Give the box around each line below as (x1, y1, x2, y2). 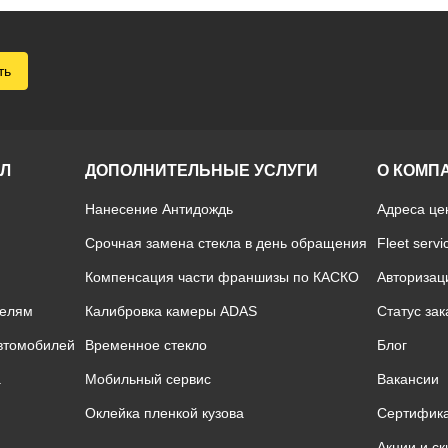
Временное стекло (84, 337, 207, 353)
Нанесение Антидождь (84, 201, 233, 217)
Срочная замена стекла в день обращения (84, 235, 367, 251)
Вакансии (376, 371, 439, 387)
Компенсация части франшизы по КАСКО (84, 269, 359, 285)
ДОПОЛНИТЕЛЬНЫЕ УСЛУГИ (84, 162, 318, 179)
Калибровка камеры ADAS (84, 303, 257, 319)
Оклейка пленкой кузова (84, 405, 244, 421)
